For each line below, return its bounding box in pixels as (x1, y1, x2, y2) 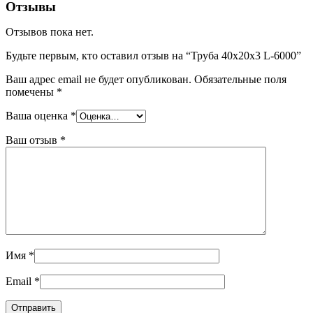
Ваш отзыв (6, 133, 60, 146)
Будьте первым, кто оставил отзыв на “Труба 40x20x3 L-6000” (6, 49, 301, 61)
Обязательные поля (194, 73, 286, 85)
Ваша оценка (6, 109, 71, 122)
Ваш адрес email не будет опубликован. (6, 73, 191, 85)
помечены (6, 85, 57, 98)
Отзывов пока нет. (6, 25, 94, 38)
